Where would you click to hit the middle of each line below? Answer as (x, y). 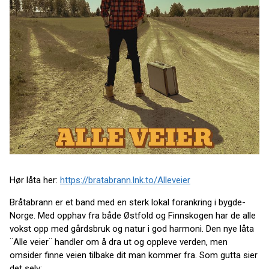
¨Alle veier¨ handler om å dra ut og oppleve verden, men (119, 242)
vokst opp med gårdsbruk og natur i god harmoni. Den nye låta (132, 229)
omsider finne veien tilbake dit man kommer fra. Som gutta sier (134, 255)
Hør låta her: (35, 180)
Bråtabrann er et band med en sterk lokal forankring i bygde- (128, 202)
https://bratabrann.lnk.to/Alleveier (125, 180)
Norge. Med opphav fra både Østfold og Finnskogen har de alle (133, 216)
